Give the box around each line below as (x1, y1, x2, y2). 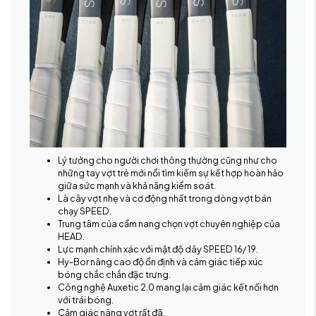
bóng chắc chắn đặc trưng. (58, 268, 171, 280)
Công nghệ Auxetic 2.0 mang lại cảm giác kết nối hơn (58, 281, 279, 293)
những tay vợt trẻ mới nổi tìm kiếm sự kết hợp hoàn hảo (58, 166, 284, 178)
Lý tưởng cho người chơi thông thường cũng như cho (58, 154, 277, 166)
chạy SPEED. (58, 205, 111, 217)
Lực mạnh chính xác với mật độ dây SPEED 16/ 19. (58, 243, 258, 255)
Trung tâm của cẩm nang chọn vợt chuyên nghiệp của (58, 217, 280, 229)
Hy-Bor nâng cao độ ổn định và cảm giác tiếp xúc (58, 255, 263, 267)
